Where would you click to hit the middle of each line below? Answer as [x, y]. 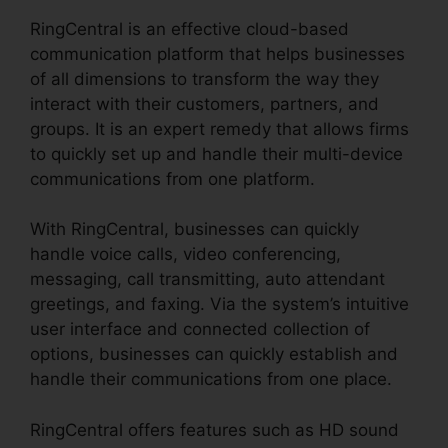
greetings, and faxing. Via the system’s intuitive [219, 304]
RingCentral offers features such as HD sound [214, 429]
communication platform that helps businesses [217, 53]
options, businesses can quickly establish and [214, 354]
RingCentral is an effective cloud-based [189, 28]
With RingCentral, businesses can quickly [194, 229]
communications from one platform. [172, 178]
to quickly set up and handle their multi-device [216, 153]
